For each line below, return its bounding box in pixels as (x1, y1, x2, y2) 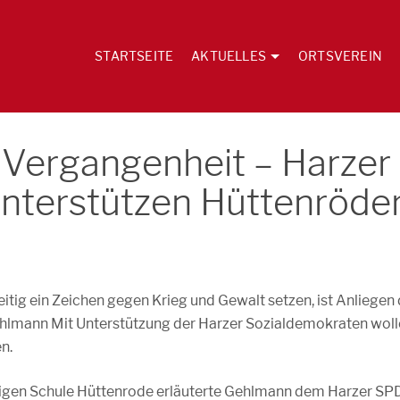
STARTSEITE (95, 48, 174, 63)
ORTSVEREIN (297, 48, 382, 63)
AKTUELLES (191, 48, 266, 63)
